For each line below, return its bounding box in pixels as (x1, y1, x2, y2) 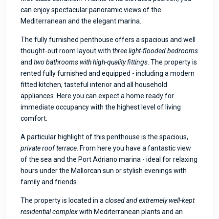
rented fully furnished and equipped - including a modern (21, 69, 195, 77)
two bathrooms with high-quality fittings (34, 58, 148, 66)
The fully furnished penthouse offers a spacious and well (21, 35, 196, 44)
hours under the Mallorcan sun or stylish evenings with (21, 166, 187, 175)
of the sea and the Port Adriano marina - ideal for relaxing (21, 155, 197, 163)
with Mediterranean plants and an (78, 207, 183, 216)
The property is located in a (21, 196, 105, 204)
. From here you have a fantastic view (77, 144, 191, 152)
